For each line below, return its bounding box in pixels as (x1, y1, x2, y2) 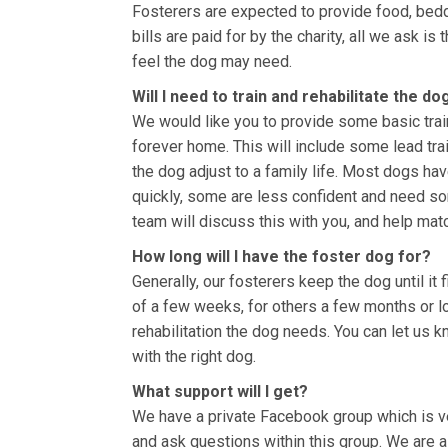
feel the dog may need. (132, 52, 292, 71)
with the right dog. (132, 347, 256, 366)
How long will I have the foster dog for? (132, 247, 431, 266)
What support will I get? (132, 382, 308, 401)
